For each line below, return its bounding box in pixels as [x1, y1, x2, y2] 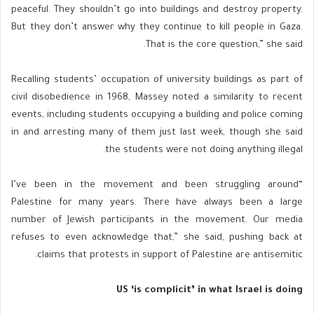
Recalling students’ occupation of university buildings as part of [11, 74, 303, 86]
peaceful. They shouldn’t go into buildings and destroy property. [11, 4, 303, 15]
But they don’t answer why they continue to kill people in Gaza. [11, 22, 303, 33]
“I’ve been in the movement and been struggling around [11, 179, 299, 191]
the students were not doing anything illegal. [105, 144, 303, 156]
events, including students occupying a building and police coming [11, 109, 303, 121]
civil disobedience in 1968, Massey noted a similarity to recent [11, 92, 303, 103]
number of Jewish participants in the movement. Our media [11, 214, 303, 226]
